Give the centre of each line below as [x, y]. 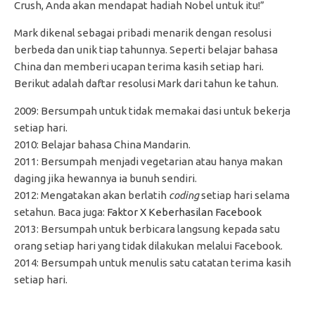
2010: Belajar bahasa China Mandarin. [102, 144]
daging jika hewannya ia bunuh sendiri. [105, 178]
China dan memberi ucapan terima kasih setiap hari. [139, 66]
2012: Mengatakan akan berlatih [91, 195]
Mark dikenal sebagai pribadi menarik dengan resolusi [143, 32]
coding [184, 195]
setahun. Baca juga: [60, 212]
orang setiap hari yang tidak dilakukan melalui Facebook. [148, 245]
